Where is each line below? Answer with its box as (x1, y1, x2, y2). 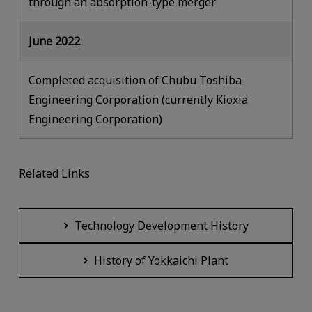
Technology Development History (74, 218, 249, 234)
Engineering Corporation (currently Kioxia (29, 91, 249, 107)
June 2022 (29, 33, 81, 49)
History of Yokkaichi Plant (94, 253, 228, 269)
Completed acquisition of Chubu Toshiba (29, 72, 242, 88)
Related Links (18, 166, 90, 182)
